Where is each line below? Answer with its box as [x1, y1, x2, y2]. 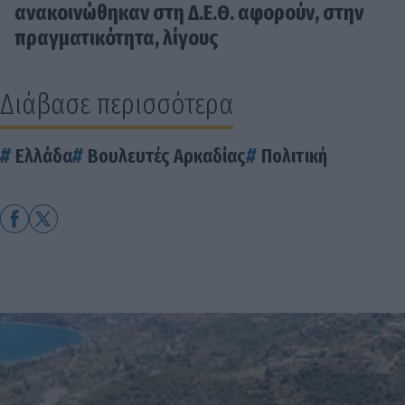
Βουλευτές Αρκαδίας [88, 144, 246, 169]
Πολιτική [261, 144, 327, 169]
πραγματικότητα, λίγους [14, 25, 218, 52]
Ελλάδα [15, 144, 72, 169]
